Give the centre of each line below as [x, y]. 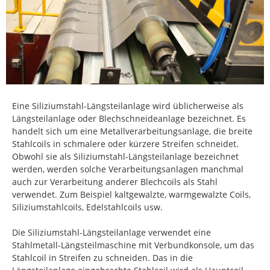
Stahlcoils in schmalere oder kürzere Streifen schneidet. [125, 144]
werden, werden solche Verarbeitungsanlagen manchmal [128, 169]
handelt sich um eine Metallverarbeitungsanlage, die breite [132, 131]
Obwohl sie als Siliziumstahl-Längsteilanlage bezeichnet [125, 156]
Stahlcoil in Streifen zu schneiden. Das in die [102, 258]
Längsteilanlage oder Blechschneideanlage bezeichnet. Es [129, 118]
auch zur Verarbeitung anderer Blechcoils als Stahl [115, 182]
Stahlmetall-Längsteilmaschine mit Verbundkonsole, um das [133, 245]
